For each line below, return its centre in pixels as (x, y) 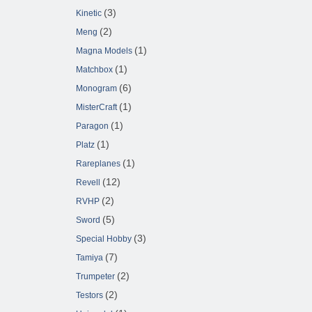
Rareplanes (98, 164)
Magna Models (104, 51)
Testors (89, 296)
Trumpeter (95, 277)
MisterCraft (96, 108)
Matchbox (94, 70)
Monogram (96, 89)
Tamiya (89, 258)
